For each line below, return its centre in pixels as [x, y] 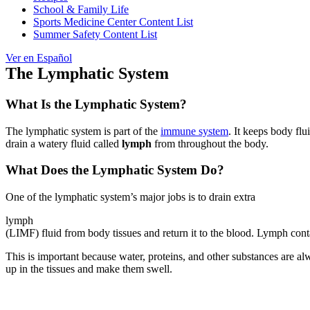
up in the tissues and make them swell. [89, 269]
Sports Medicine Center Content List [113, 22]
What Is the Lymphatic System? [96, 104]
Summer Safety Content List [95, 35]
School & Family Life [81, 10]
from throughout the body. [211, 143]
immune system [194, 131]
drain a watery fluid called [64, 143]
